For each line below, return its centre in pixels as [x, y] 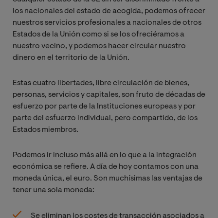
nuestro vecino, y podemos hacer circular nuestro [99, 46]
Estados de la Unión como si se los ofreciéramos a [99, 35]
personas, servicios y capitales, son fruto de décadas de [109, 95]
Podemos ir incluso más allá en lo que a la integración [105, 155]
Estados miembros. [45, 130]
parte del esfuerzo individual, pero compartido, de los [105, 118]
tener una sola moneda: [54, 191]
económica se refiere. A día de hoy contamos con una [106, 167]
